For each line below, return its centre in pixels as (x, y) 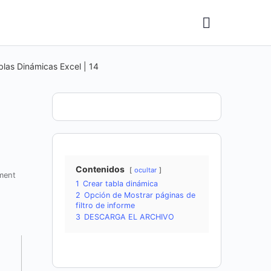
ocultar (145, 170)
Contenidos (100, 169)
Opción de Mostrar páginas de (140, 195)
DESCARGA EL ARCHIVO (129, 217)
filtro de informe (105, 205)
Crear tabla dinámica (120, 184)
